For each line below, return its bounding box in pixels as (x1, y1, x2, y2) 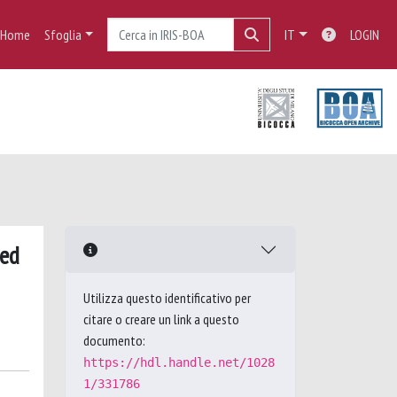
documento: (83, 331, 145, 349)
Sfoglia (43, 26, 82, 43)
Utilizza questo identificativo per (83, 289, 251, 307)
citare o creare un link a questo (83, 310, 239, 328)
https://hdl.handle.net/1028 (83, 355, 275, 370)
